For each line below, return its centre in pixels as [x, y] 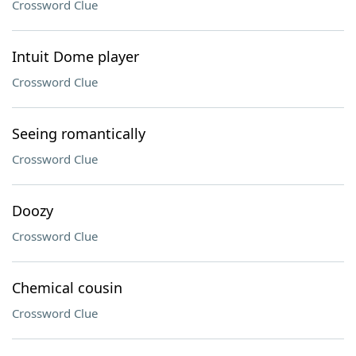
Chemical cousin [67, 288]
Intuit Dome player [75, 56]
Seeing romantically [79, 133]
